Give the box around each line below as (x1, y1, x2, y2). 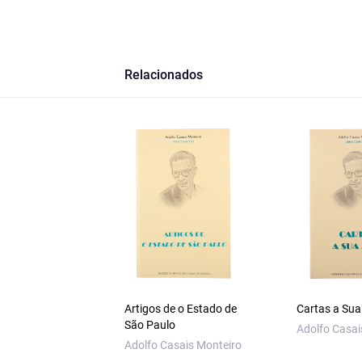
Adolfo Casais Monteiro (124, 339, 242, 352)
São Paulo (124, 318, 175, 332)
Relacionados (124, 67, 203, 83)
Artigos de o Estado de (124, 302, 237, 316)
